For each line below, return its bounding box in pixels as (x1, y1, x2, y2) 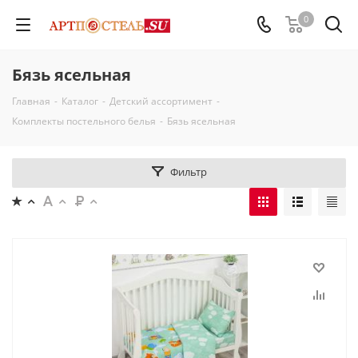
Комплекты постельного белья (12, 114, 156, 128)
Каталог (62, 94, 98, 108)
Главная (12, 94, 50, 108)
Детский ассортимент (109, 94, 213, 108)
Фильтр (169, 165, 207, 179)
